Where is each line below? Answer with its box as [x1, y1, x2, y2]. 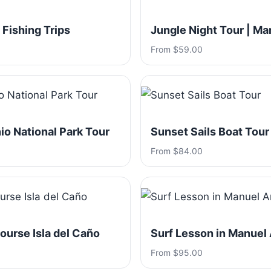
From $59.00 [151, 44, 203, 54]
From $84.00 [151, 146, 203, 156]
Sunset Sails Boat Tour [151, 125, 269, 138]
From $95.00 [151, 247, 203, 258]
